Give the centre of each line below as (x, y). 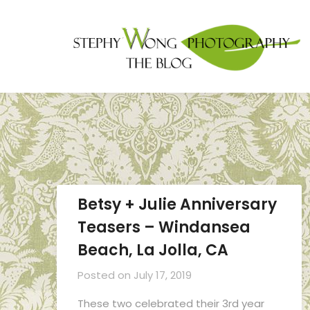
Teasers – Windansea (164, 227)
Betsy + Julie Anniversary (177, 204)
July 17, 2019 (163, 275)
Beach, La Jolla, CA (153, 250)
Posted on (106, 275)
